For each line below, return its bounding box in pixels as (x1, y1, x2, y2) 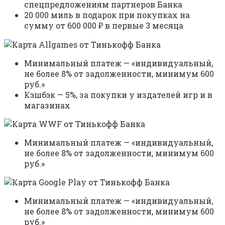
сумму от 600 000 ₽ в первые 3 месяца (24, 20, 183, 31)
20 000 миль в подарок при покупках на (24, 10, 190, 21)
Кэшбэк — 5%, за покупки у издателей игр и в (24, 89, 212, 100)
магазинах (24, 100, 70, 111)
